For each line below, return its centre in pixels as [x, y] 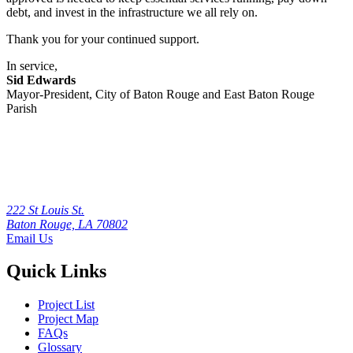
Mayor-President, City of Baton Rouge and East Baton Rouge [160, 94]
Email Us [30, 238]
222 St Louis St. [45, 210]
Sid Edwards [41, 80]
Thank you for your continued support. [103, 39]
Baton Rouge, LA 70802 [67, 224]
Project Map [68, 319]
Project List [66, 305]
